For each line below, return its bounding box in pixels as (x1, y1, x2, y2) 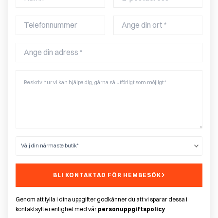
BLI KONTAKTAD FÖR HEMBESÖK (53, 171, 161, 179)
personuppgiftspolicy (98, 205, 165, 213)
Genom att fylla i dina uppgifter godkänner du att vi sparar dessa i (16, 195, 187, 203)
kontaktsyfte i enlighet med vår (16, 205, 98, 213)
